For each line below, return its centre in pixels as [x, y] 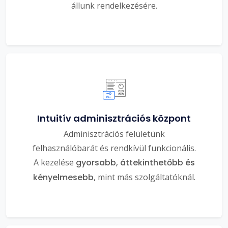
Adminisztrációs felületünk [114, 134]
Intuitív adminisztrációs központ [114, 118]
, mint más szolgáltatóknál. [144, 177]
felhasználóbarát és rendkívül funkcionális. [114, 148]
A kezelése [54, 162]
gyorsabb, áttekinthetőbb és [135, 162]
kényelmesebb [63, 177]
